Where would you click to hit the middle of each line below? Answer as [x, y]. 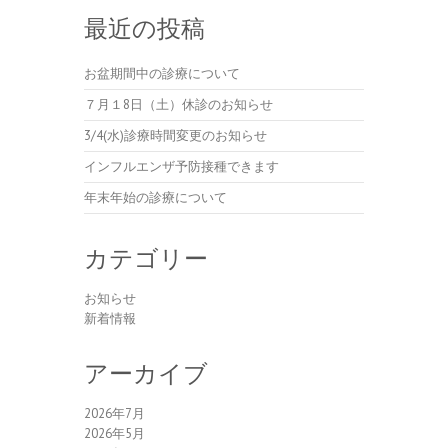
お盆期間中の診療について [162, 73]
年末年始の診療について [155, 197]
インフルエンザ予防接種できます [181, 166]
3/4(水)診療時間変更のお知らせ [175, 135]
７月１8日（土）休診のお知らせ [178, 104]
